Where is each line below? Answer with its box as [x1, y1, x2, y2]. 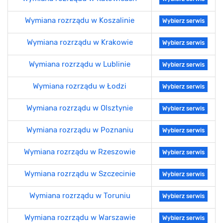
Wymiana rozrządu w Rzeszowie [24, 147, 135, 156]
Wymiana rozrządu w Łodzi [33, 81, 126, 91]
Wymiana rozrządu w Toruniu [29, 191, 130, 200]
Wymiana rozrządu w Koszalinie [25, 15, 134, 25]
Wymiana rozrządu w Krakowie [26, 37, 133, 47]
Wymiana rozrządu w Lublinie [29, 59, 130, 69]
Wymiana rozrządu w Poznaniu [26, 125, 133, 134]
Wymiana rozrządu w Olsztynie [26, 103, 133, 112]
